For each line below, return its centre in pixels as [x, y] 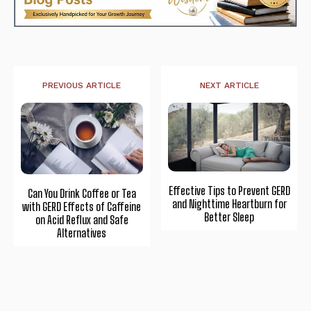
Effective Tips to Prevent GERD [229, 190]
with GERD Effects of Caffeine [82, 206]
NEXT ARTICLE [229, 85]
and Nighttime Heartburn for [229, 203]
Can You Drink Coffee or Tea [82, 193]
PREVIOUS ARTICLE [82, 85]
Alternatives [82, 233]
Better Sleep [229, 217]
